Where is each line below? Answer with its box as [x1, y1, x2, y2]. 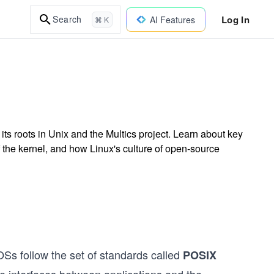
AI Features [149, 13, 195, 26]
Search [53, 13, 82, 25]
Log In [221, 12, 250, 26]
